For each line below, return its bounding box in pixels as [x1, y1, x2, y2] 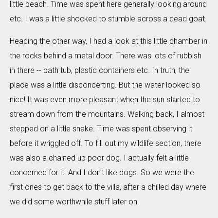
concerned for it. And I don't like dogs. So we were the [10, 168, 194, 177]
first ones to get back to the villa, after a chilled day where [10, 182, 206, 192]
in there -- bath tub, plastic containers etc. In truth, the [10, 66, 189, 75]
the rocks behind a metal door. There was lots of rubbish [10, 51, 201, 60]
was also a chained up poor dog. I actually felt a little [10, 153, 189, 163]
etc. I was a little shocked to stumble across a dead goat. [10, 14, 207, 23]
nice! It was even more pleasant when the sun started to [10, 95, 200, 104]
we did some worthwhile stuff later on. [10, 197, 139, 206]
